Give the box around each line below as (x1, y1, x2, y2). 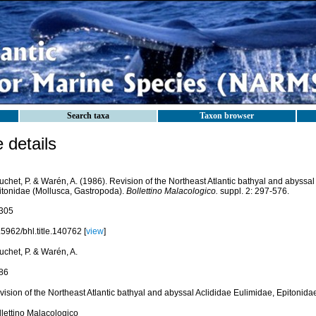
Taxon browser (200, 111, 254, 121)
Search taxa (67, 111, 109, 121)
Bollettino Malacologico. (126, 186, 218, 196)
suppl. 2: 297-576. (217, 186, 289, 196)
